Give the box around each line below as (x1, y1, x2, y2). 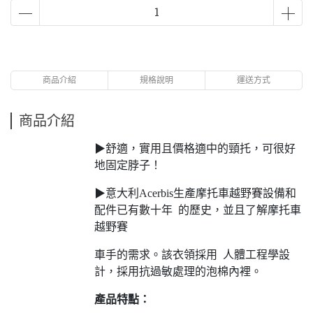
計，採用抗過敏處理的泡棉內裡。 (94, 265, 270, 277)
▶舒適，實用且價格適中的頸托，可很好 (94, 143, 296, 154)
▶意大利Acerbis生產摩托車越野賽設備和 (94, 187, 296, 199)
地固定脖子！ (94, 159, 164, 171)
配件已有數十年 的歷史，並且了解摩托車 (94, 204, 301, 216)
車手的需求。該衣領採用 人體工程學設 (94, 249, 290, 261)
